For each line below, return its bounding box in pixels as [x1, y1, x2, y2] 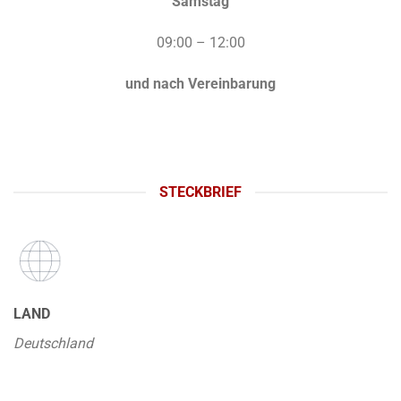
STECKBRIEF [159, 183, 242, 201]
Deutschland [13, 335, 93, 353]
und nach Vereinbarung [125, 74, 276, 92]
